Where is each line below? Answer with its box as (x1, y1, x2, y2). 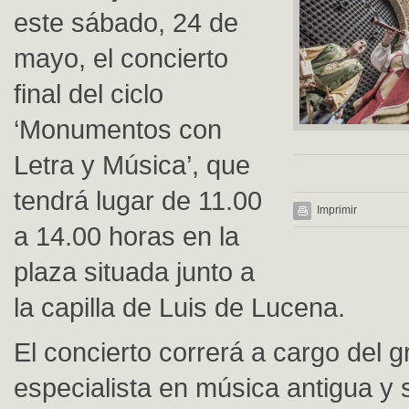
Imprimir (317, 204, 357, 216)
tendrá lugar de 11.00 (14, 185, 262, 215)
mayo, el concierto (14, 43, 228, 73)
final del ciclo (14, 79, 163, 109)
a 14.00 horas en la (14, 221, 239, 251)
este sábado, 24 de (14, 7, 238, 37)
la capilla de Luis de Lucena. (14, 292, 345, 322)
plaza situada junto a (14, 257, 255, 287)
